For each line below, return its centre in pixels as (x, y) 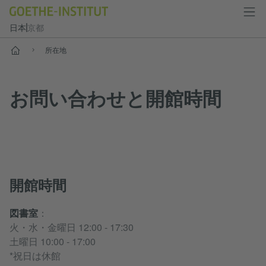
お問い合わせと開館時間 (115, 98)
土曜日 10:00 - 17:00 (53, 241)
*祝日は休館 (35, 255)
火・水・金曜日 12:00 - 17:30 (72, 227)
